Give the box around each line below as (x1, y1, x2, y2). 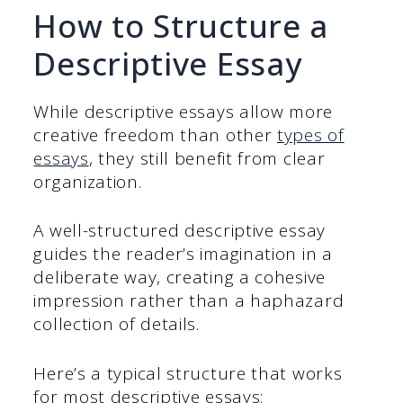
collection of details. (33, 312, 200, 336)
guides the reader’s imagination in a (33, 242, 333, 266)
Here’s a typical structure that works (33, 361, 343, 385)
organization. (33, 169, 142, 193)
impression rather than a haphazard (33, 289, 345, 313)
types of (277, 122, 345, 147)
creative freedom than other (33, 122, 278, 147)
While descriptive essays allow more (33, 99, 333, 123)
